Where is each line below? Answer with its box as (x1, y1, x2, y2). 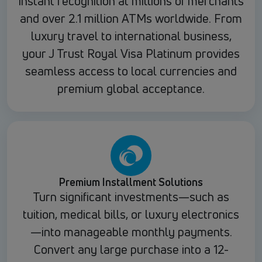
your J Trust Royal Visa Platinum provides (22, 46, 240, 62)
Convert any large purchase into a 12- (33, 242, 229, 258)
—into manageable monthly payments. (30, 224, 232, 240)
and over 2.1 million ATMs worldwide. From (20, 11, 242, 27)
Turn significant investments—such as (33, 189, 229, 205)
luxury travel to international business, (30, 28, 232, 44)
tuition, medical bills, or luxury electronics (23, 206, 239, 223)
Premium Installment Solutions (59, 175, 203, 189)
